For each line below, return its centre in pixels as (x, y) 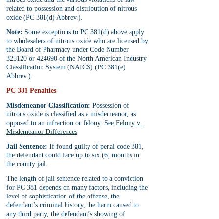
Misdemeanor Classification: (48, 105)
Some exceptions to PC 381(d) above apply (84, 32)
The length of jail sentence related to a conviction (76, 179)
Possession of (111, 105)
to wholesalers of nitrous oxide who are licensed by (78, 41)
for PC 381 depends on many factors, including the (78, 187)
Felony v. (130, 123)
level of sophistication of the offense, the (64, 196)
